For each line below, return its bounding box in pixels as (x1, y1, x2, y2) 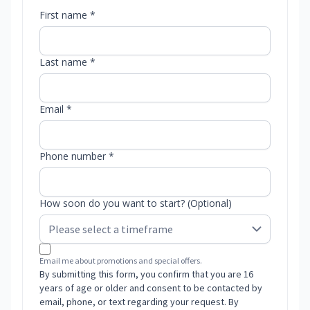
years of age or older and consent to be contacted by (39, 282, 262, 295)
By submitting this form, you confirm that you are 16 (39, 268, 253, 281)
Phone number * (39, 149, 114, 163)
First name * (39, 8, 95, 22)
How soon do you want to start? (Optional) (39, 197, 232, 210)
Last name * (39, 55, 95, 69)
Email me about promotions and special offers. (39, 255, 202, 266)
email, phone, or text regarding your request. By (39, 295, 239, 309)
